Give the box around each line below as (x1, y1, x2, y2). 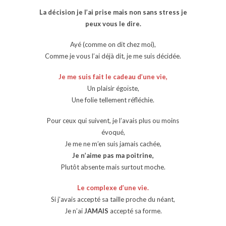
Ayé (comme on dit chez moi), (70, 40, 156, 48)
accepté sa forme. (108, 206, 162, 215)
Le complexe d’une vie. (77, 183, 149, 192)
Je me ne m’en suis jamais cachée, (65, 139, 161, 148)
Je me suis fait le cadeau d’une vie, (59, 72, 167, 81)
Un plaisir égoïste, (87, 84, 139, 92)
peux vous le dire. (85, 19, 141, 28)
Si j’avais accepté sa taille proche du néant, (51, 195, 175, 203)
